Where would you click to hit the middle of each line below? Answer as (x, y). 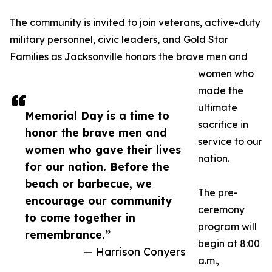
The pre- (218, 193)
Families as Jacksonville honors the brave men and (129, 57)
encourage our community (98, 201)
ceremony (221, 210)
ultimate (218, 108)
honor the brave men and (96, 133)
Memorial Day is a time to (97, 116)
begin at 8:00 (229, 244)
